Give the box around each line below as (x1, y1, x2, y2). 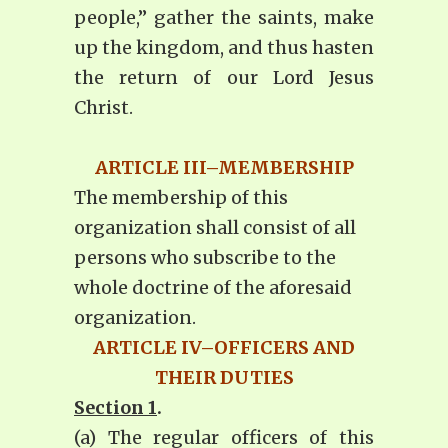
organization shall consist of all (74, 216, 356, 240)
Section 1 (74, 396, 157, 420)
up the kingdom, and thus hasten (74, 36, 374, 60)
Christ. (74, 96, 133, 120)
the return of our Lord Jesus (74, 66, 374, 90)
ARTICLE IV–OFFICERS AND (93, 336, 355, 360)
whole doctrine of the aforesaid (74, 276, 352, 300)
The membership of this (74, 186, 288, 210)
